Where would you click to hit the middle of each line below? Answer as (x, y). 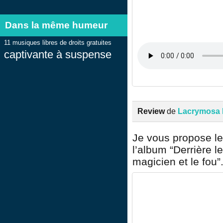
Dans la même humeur (56, 25)
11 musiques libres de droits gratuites (58, 43)
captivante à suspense (58, 55)
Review (151, 111)
